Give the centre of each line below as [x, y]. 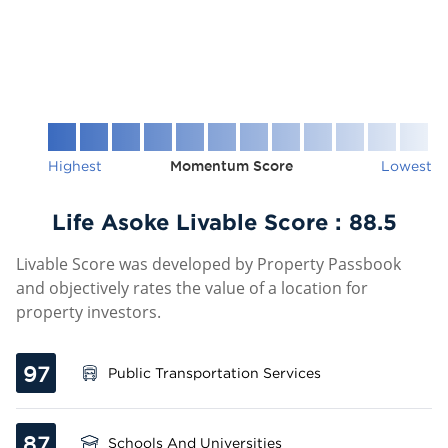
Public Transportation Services [214, 372]
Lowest [406, 165]
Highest [75, 165]
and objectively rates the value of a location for [192, 288]
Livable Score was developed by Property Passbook [208, 264]
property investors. [88, 312]
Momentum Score [231, 166]
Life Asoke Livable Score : [200, 221]
